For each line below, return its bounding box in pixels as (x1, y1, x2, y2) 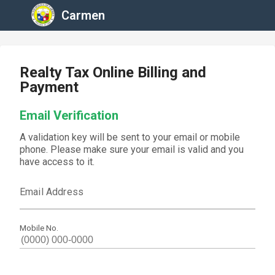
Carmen (61, 8, 105, 23)
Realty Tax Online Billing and (20, 64, 206, 81)
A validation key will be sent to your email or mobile (20, 131, 240, 143)
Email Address (20, 186, 83, 198)
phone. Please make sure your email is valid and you (20, 144, 244, 155)
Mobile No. (20, 223, 58, 233)
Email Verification (20, 108, 118, 123)
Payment (20, 79, 79, 96)
